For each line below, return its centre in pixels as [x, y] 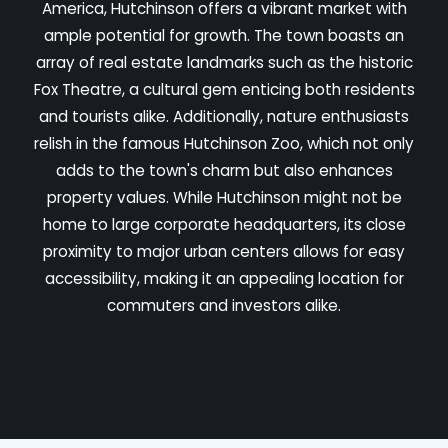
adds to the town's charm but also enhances [224, 170]
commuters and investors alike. [224, 305]
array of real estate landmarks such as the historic [224, 62]
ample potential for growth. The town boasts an [224, 35]
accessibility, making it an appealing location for [224, 278]
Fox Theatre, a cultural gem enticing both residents [224, 89]
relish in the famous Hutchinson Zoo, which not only [224, 143]
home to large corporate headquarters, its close [224, 224]
